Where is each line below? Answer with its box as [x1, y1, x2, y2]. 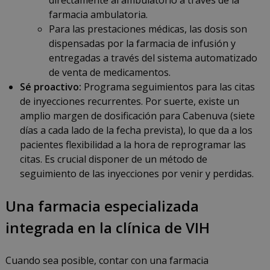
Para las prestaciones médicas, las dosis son [48, 22, 247, 36]
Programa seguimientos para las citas [81, 80, 255, 94]
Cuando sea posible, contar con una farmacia [5, 254, 209, 268]
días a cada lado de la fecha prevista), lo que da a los [19, 124, 253, 137]
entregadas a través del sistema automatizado [48, 51, 257, 65]
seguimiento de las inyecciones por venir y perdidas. [19, 167, 254, 181]
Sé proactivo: [19, 80, 81, 94]
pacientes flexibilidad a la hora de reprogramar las [19, 138, 246, 152]
